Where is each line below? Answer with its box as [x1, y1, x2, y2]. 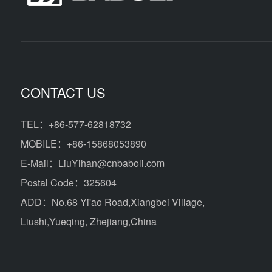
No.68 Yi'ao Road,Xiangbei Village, [51, 195, 205, 209]
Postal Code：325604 [20, 175, 117, 189]
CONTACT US [20, 83, 106, 101]
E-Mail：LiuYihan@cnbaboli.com [20, 156, 165, 170]
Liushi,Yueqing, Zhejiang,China [20, 214, 157, 228]
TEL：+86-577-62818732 [20, 117, 131, 131]
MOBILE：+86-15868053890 [20, 137, 146, 151]
